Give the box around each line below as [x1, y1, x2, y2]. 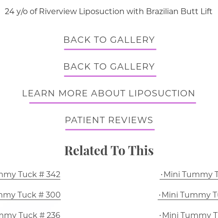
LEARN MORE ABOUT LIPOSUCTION [22, 88, 196, 99]
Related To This [64, 142, 154, 159]
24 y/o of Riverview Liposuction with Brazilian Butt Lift [5, 7, 213, 16]
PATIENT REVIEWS [64, 115, 153, 126]
